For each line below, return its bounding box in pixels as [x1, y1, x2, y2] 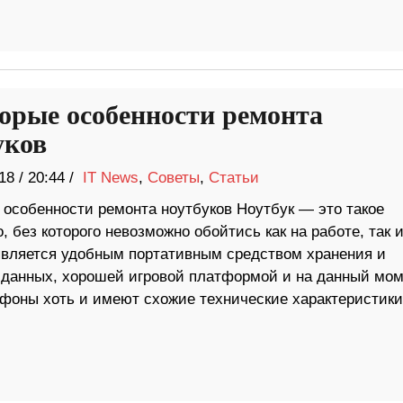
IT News [82, 169, 139, 186]
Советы [147, 169, 200, 186]
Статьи [208, 169, 259, 186]
